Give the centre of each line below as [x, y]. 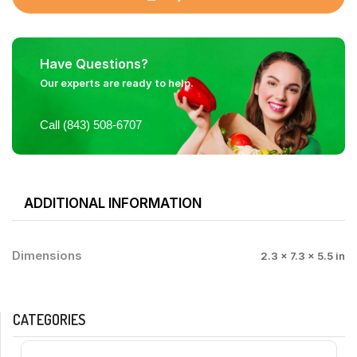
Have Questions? [94, 64]
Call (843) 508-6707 [91, 125]
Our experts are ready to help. [117, 83]
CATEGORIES [49, 320]
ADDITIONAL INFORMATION [113, 203]
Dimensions [47, 256]
